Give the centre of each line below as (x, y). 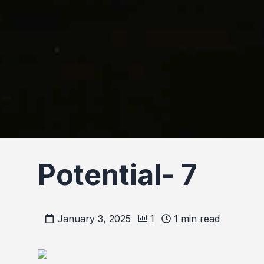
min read (199, 219)
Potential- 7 (118, 175)
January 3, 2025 (94, 219)
